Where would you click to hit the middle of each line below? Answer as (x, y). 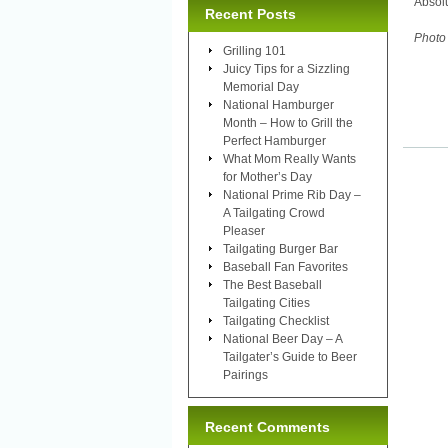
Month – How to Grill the (288, 122)
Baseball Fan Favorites (285, 266)
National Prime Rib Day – (292, 194)
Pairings (245, 374)
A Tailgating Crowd (274, 212)
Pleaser (244, 230)
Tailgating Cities (266, 302)
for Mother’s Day (267, 176)
